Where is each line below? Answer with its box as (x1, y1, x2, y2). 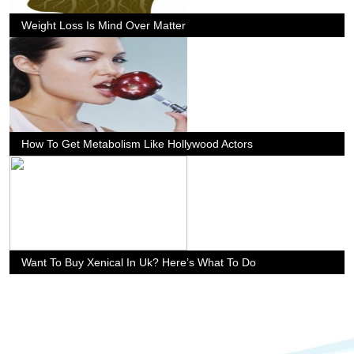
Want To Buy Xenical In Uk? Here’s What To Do (21, 256, 256, 269)
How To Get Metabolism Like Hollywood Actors (21, 137, 253, 150)
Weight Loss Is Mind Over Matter (21, 19, 186, 32)
